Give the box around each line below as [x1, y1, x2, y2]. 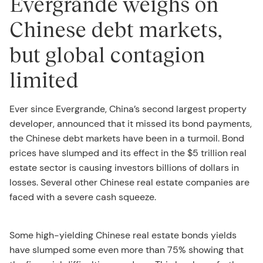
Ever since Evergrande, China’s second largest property [9, 102, 247, 115]
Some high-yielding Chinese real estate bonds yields [9, 228, 237, 241]
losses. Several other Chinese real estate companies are [9, 176, 249, 188]
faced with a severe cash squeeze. [9, 190, 156, 203]
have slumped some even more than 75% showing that [9, 243, 244, 256]
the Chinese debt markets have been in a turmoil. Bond [9, 131, 244, 144]
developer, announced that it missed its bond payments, [9, 117, 252, 130]
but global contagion [9, 41, 205, 67]
